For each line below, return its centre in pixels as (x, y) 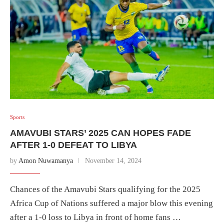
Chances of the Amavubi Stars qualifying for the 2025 (105, 189)
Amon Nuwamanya (46, 160)
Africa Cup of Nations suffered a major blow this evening (111, 203)
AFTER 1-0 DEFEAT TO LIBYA (73, 145)
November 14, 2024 (113, 160)
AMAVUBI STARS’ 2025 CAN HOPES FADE (100, 133)
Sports (17, 117)
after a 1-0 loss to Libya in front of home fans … (95, 217)
